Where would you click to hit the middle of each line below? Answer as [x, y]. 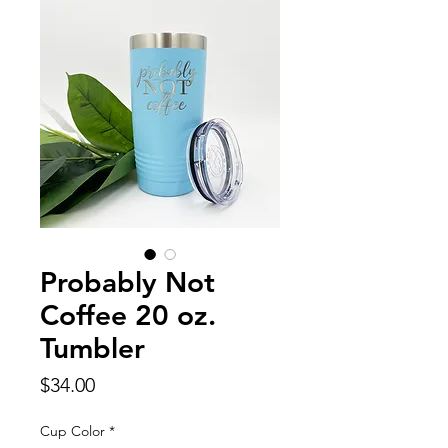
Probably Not [127, 281]
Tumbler [92, 347]
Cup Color [72, 430]
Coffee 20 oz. [128, 314]
